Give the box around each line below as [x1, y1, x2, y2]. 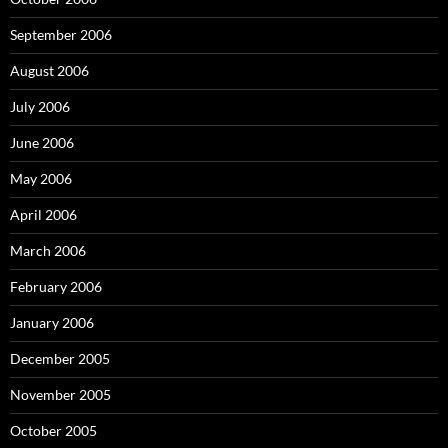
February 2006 [10, 278, 102, 295]
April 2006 [10, 206, 77, 223]
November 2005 [10, 386, 111, 403]
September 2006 [10, 26, 112, 43]
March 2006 [10, 242, 86, 259]
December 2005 [10, 350, 110, 367]
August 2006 [10, 62, 89, 79]
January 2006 [10, 314, 94, 331]
